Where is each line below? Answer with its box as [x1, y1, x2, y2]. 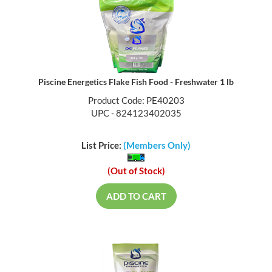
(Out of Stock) [107, 166, 165, 177]
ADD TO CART [106, 191, 166, 203]
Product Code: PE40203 [87, 96, 185, 107]
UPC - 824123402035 [90, 109, 182, 120]
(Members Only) [123, 140, 191, 152]
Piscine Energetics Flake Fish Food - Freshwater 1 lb [38, 78, 234, 89]
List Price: [81, 140, 123, 152]
